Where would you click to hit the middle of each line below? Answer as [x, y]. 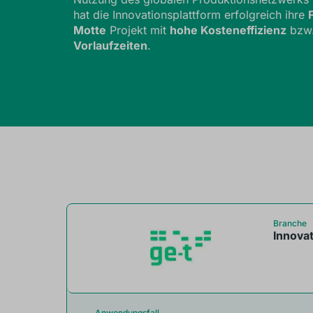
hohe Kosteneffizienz [228, 30]
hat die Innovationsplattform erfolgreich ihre [190, 15]
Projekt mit [138, 30]
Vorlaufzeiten [110, 46]
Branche [290, 223]
